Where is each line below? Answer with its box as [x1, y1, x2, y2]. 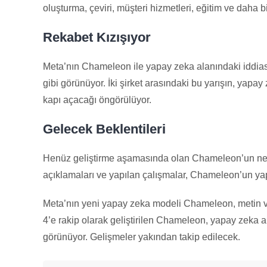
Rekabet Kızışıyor [43, 29, 151, 45]
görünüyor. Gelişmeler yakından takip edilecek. [43, 231, 240, 242]
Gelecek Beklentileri [43, 121, 166, 136]
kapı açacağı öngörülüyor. [43, 94, 151, 105]
